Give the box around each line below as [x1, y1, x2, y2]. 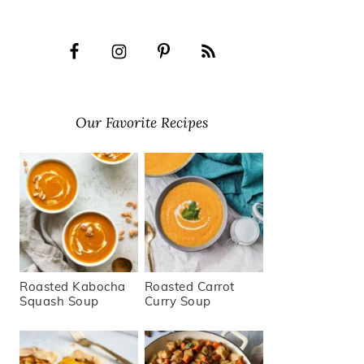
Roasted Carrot [144, 278, 235, 294]
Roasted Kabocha [19, 278, 126, 294]
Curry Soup [144, 292, 211, 309]
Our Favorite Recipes [75, 114, 208, 132]
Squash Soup [19, 292, 99, 309]
